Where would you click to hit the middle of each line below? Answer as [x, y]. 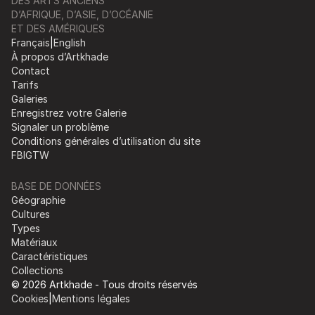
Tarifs [25, 84]
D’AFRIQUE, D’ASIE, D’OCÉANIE [82, 14]
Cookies [30, 298]
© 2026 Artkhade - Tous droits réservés [104, 284]
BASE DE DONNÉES [56, 186]
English [70, 42]
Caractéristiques [50, 256]
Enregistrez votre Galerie [69, 112]
